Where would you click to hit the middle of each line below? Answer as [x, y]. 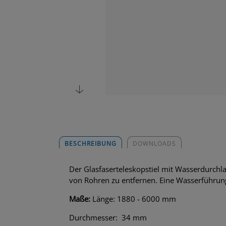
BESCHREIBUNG [91, 143]
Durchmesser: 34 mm [108, 217]
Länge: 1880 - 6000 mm [134, 199]
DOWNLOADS [154, 143]
